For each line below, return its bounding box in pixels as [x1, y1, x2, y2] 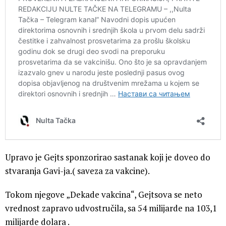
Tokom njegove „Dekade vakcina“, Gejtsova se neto [5, 188, 202, 200]
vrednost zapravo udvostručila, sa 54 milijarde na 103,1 [5, 202, 217, 214]
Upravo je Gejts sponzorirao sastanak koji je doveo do [5, 151, 210, 163]
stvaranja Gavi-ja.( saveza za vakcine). [5, 164, 150, 177]
